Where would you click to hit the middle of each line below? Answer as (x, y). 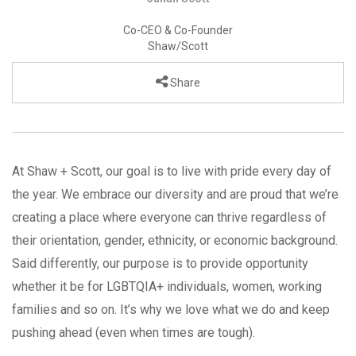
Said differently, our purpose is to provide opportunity (160, 264)
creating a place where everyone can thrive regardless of (169, 218)
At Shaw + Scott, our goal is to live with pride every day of (172, 172)
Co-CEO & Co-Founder (178, 31)
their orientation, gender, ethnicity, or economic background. (175, 241)
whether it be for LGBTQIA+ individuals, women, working (167, 287)
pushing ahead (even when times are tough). (133, 333)
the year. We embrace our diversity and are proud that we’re (175, 195)
